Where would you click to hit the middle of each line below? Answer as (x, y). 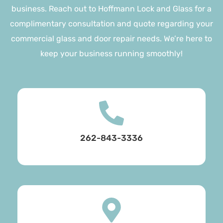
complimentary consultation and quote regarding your (111, 24)
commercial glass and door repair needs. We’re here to (111, 39)
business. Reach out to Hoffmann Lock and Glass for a (111, 9)
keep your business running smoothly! (111, 54)
